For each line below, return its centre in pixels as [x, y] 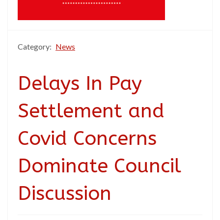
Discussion [65, 193]
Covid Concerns [87, 138]
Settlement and [91, 111]
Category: [35, 46]
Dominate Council [99, 166]
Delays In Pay [80, 83]
